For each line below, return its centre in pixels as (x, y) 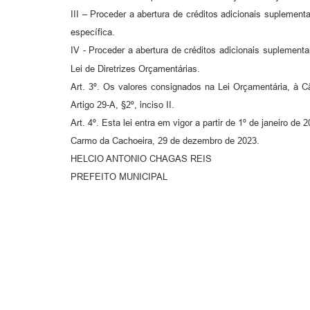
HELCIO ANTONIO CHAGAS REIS (141, 158)
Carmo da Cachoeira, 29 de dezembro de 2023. (165, 140)
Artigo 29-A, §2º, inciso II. (122, 104)
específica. (93, 33)
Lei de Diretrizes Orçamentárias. (135, 69)
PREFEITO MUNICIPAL (119, 176)
